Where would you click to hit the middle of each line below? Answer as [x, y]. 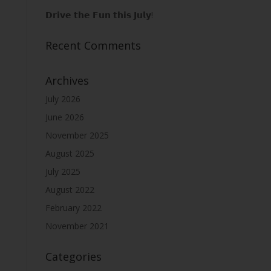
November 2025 [77, 135]
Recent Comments [93, 45]
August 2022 [70, 190]
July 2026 [63, 99]
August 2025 [70, 153]
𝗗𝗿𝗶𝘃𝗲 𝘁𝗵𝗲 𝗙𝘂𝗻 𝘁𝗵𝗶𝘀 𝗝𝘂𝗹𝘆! [99, 15]
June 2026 [64, 117]
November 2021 [77, 226]
